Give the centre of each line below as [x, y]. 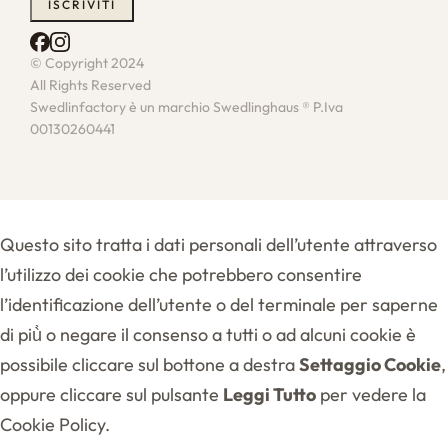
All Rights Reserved [90, 84]
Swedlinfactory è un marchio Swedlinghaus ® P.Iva [186, 106]
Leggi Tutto [269, 394]
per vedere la [371, 394]
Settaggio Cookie [370, 364]
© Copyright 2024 [87, 62]
